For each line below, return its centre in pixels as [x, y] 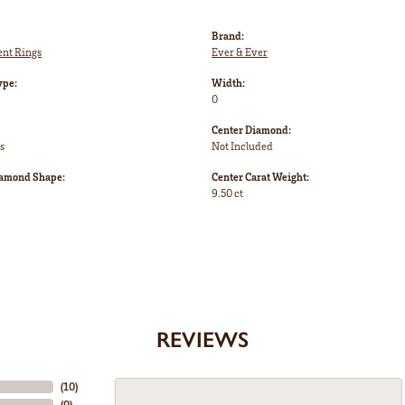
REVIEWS [202, 340]
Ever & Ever [240, 52]
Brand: [228, 36]
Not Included [242, 146]
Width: [228, 83]
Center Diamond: [251, 130]
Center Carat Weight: [260, 177]
